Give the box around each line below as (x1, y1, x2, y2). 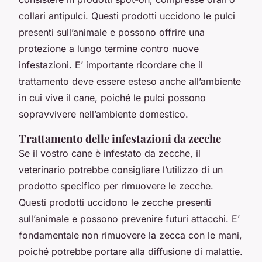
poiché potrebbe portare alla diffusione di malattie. (19, 245, 243, 257)
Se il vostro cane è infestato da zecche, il (19, 147, 201, 159)
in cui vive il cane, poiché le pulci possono (19, 91, 206, 104)
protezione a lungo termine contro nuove (19, 42, 199, 54)
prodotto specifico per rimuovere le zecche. (19, 180, 213, 192)
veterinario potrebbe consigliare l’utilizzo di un (19, 163, 223, 175)
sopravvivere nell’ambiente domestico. (19, 108, 188, 120)
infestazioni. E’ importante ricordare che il (19, 58, 203, 71)
